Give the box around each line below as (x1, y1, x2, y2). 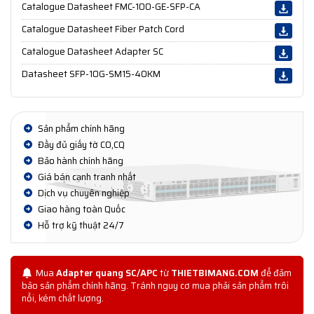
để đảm (259, 266, 292, 281)
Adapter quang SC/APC (56, 266, 158, 281)
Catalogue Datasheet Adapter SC (22, 44, 163, 60)
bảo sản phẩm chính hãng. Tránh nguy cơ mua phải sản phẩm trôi (22, 278, 289, 294)
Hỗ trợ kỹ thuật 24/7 (36, 218, 124, 233)
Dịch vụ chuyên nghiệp (36, 186, 130, 201)
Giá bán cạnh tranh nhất (36, 170, 136, 185)
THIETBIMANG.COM (171, 266, 259, 281)
